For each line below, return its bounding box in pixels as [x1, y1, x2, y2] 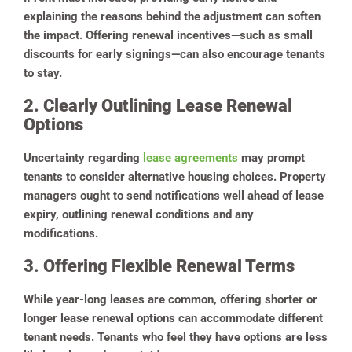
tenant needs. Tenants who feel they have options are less [24, 329, 328, 344]
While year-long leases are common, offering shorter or [24, 291, 317, 306]
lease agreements [143, 150, 238, 165]
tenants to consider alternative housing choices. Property [24, 169, 326, 184]
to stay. [24, 65, 62, 80]
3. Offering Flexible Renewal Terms [24, 255, 295, 276]
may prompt [238, 150, 305, 165]
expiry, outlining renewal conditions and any [24, 207, 254, 222]
